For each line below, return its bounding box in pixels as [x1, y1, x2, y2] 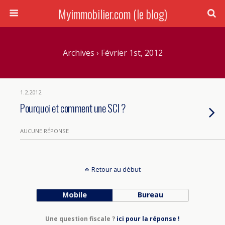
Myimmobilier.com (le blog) [58, 5, 167, 23]
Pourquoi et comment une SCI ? [20, 100, 126, 116]
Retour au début [91, 165, 141, 174]
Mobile [62, 190, 87, 199]
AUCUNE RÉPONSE [20, 127, 69, 135]
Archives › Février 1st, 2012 [62, 47, 163, 58]
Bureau [138, 190, 164, 199]
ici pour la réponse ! [117, 214, 180, 223]
